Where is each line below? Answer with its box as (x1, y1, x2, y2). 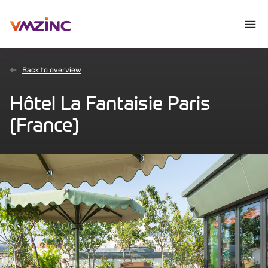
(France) (10, 112, 79, 137)
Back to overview (22, 66, 81, 74)
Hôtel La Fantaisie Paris (10, 90, 211, 115)
